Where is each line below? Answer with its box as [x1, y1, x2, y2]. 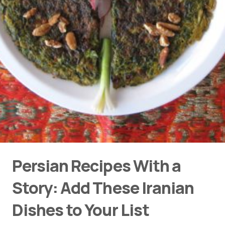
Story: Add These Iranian [12, 177, 194, 199]
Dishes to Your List [12, 199, 149, 221]
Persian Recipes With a [12, 155, 181, 177]
